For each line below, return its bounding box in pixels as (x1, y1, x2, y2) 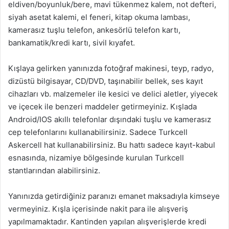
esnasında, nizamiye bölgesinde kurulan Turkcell (8, 152, 184, 163)
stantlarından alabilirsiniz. (8, 165, 100, 175)
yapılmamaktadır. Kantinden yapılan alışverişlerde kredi (8, 216, 207, 226)
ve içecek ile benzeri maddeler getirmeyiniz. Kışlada (8, 101, 197, 111)
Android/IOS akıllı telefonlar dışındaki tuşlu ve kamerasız (8, 114, 211, 124)
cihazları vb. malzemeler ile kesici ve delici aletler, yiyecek (8, 88, 218, 99)
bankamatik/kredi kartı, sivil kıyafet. (8, 37, 135, 48)
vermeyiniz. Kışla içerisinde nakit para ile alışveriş (8, 203, 188, 214)
